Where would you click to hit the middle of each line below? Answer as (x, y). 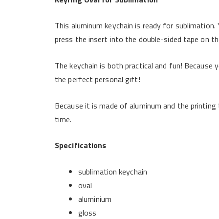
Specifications (81, 145)
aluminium (95, 199)
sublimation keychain (113, 171)
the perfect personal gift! (98, 79)
